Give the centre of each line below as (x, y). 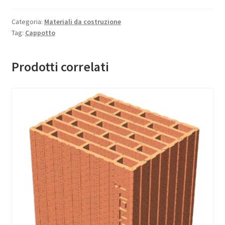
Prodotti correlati (60, 67)
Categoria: (28, 21)
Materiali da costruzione (82, 21)
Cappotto (40, 32)
